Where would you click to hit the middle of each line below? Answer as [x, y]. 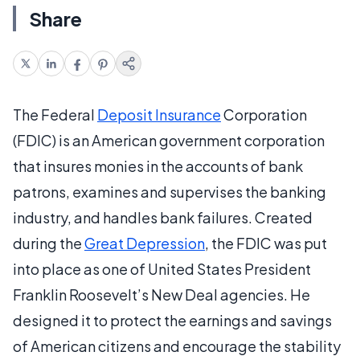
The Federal [55, 114]
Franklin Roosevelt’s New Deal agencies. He [162, 294]
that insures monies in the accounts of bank [158, 166]
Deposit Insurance [159, 114]
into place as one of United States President [162, 268]
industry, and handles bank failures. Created [163, 217]
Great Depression [145, 243]
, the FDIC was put [266, 243]
